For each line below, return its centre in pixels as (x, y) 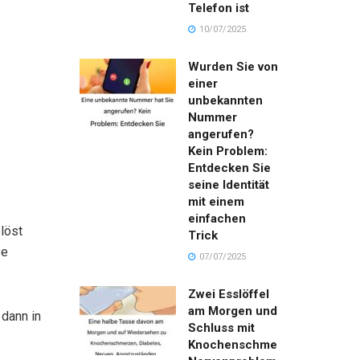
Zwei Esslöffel (228, 294)
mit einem (216, 202)
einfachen (217, 219)
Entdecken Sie (229, 168)
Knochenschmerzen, (247, 345)
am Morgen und (232, 311)
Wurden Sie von (233, 67)
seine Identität (228, 185)
